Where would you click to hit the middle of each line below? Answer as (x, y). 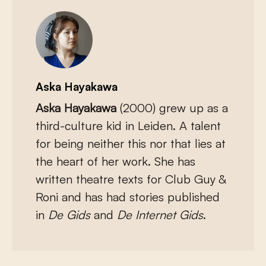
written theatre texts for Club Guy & (131, 179)
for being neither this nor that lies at (131, 144)
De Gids (69, 215)
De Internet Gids (160, 215)
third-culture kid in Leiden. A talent (128, 126)
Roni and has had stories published (128, 197)
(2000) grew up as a (174, 108)
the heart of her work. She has (115, 161)
